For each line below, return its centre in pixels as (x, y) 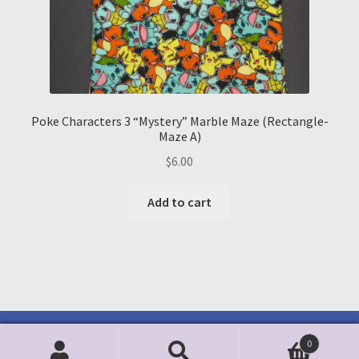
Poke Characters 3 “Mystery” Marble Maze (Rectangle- (179, 121)
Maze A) (179, 137)
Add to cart (179, 202)
